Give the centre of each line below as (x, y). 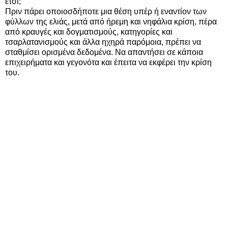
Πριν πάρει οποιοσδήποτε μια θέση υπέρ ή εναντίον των (106, 12)
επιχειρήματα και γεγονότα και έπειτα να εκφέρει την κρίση (108, 63)
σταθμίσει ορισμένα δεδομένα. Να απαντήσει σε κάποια (104, 52)
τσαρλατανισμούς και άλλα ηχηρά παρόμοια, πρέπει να (103, 42)
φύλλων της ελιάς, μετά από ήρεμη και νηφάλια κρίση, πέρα (111, 22)
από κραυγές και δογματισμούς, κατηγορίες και (89, 32)
